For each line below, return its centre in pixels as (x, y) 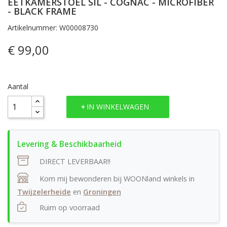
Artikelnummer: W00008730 (53, 27)
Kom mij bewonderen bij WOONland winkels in (116, 178)
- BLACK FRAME (42, 11)
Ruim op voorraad (70, 208)
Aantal (18, 86)
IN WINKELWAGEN (118, 107)
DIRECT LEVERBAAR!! (74, 161)
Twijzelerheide (44, 192)
